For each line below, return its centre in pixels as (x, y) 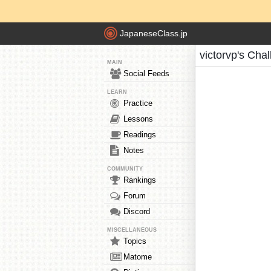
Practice (138, 103)
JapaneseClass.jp (154, 34)
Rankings (140, 180)
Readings (140, 135)
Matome (138, 257)
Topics (135, 241)
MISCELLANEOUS (132, 230)
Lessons (138, 119)
